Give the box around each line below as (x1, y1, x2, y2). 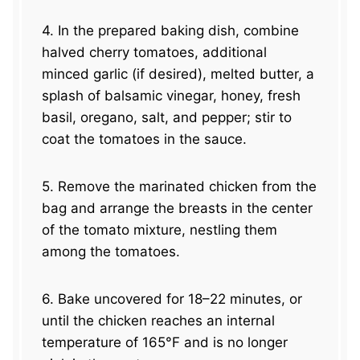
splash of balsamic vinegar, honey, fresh (42, 88, 301, 104)
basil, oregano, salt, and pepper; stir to (42, 109, 292, 126)
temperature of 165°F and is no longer (42, 334, 288, 351)
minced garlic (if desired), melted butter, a (42, 66, 315, 83)
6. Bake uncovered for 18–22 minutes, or (42, 291, 303, 308)
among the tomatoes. (42, 243, 181, 260)
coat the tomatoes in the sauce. (42, 131, 247, 148)
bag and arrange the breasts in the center (42, 200, 313, 217)
